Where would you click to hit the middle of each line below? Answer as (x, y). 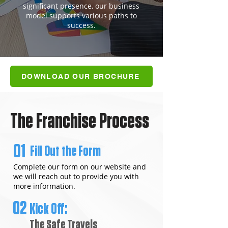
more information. (44, 186)
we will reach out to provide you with (76, 176)
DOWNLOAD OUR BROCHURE (80, 76)
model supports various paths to (81, 16)
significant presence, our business (81, 6)
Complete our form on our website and (80, 167)
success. (81, 25)
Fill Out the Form (65, 152)
